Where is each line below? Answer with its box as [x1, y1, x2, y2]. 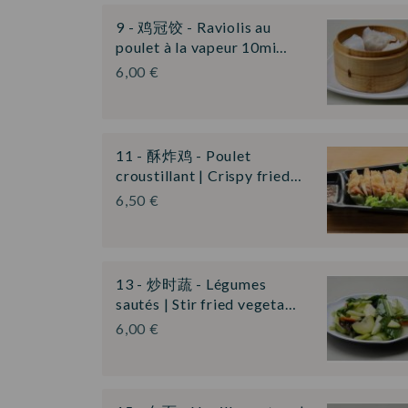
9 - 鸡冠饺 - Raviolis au [116, 18, 271, 36]
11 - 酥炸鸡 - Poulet [116, 146, 251, 164]
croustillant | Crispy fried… [116, 166, 302, 184]
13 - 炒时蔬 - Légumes [116, 274, 267, 292]
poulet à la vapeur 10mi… [116, 38, 289, 56]
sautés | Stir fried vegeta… [116, 294, 297, 312]
